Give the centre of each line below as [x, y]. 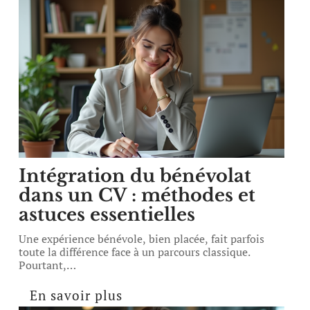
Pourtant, [43, 265]
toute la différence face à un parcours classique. [135, 252]
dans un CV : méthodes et [137, 195]
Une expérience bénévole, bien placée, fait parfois [142, 239]
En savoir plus [76, 295]
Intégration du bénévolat [135, 176]
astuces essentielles [107, 215]
